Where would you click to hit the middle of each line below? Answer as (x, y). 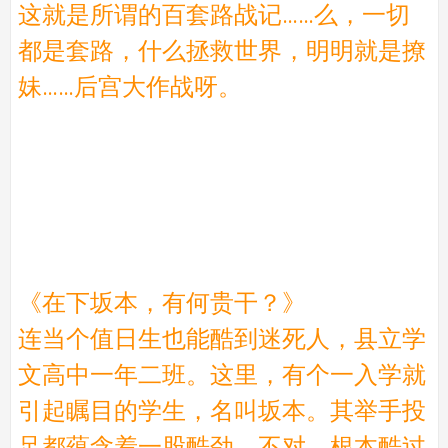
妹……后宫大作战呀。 (129, 86)
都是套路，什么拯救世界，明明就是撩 (221, 50)
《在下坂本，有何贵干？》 (161, 302)
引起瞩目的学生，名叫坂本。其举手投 (221, 410)
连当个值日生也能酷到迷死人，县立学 (221, 338)
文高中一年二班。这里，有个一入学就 (221, 374)
